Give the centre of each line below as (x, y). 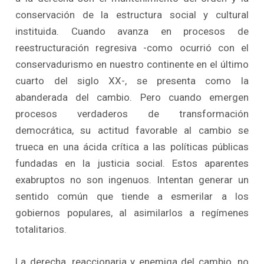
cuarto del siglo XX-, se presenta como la (132, 80)
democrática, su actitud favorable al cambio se (132, 130)
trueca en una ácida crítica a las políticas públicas (132, 146)
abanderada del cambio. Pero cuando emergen (132, 97)
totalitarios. (41, 229)
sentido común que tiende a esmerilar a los (132, 196)
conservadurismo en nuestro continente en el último (132, 64)
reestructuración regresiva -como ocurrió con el (132, 47)
